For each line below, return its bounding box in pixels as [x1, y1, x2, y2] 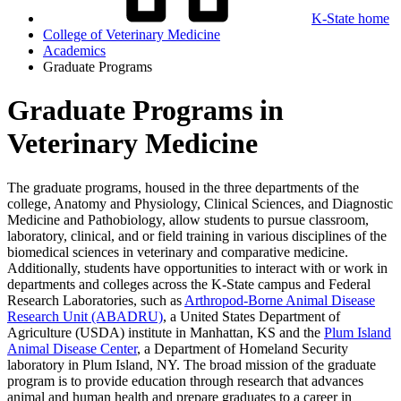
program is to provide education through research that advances [7, 372, 363, 388]
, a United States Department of [163, 308, 340, 324]
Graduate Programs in [7, 94, 284, 127]
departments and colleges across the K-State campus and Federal [7, 276, 371, 292]
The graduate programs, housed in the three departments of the [7, 179, 359, 195]
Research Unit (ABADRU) [7, 308, 163, 324]
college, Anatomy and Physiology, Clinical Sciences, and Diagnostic [7, 195, 393, 211]
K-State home [311, 11, 389, 26]
